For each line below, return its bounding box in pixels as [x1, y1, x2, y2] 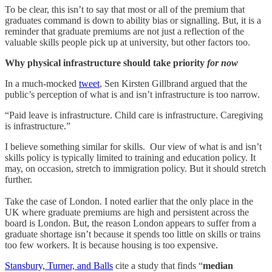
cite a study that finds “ [113, 260, 203, 271]
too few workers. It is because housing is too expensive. [5, 239, 218, 250]
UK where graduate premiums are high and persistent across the [5, 206, 249, 217]
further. [5, 174, 32, 185]
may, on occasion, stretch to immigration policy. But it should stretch [5, 163, 266, 174]
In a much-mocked [5, 78, 79, 89]
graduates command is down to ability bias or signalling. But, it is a [5, 15, 261, 25]
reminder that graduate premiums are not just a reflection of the [5, 25, 244, 36]
